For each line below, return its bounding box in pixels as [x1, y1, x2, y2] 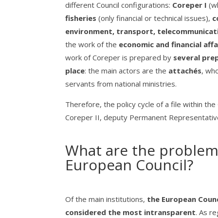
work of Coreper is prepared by [65, 53, 174, 63]
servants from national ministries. [65, 79, 179, 89]
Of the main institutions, [65, 194, 147, 204]
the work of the [65, 39, 119, 50]
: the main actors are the [85, 66, 169, 76]
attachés [168, 66, 202, 76]
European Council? [65, 155, 194, 175]
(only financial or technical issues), [96, 13, 213, 23]
